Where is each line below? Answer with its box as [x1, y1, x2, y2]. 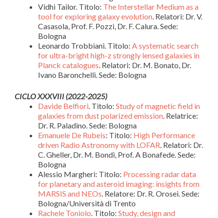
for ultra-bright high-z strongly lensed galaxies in [38, 51, 200, 60]
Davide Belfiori [38, 101, 89, 110]
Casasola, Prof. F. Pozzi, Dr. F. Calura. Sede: [38, 21, 178, 31]
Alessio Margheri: [38, 169, 99, 179]
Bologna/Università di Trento [38, 199, 136, 208]
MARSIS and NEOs [38, 189, 102, 198]
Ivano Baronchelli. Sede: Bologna [38, 70, 146, 79]
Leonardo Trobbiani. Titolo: [38, 41, 132, 50]
